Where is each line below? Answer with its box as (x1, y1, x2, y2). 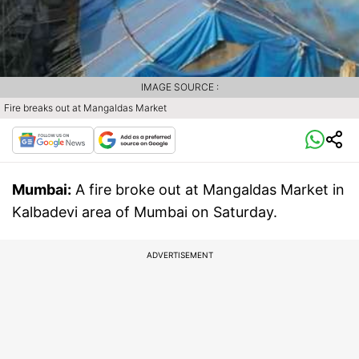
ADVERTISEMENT (146, 249, 213, 260)
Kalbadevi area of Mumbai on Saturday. (12, 203, 277, 220)
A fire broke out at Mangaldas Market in (75, 180, 345, 198)
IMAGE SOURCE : (140, 80, 219, 93)
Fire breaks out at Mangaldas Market (4, 101, 167, 114)
